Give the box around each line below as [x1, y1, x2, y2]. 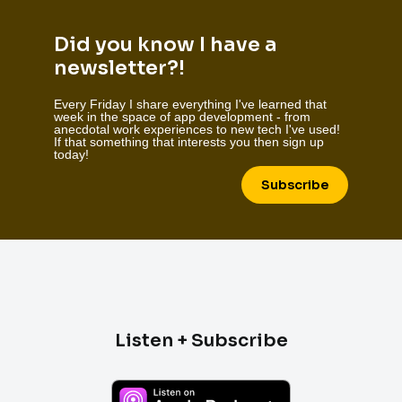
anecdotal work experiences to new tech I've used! [54, 121, 340, 136]
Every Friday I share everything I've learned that [54, 96, 327, 111]
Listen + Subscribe [114, 328, 288, 352]
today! [54, 146, 89, 162]
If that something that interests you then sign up [54, 134, 324, 149]
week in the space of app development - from [54, 109, 310, 124]
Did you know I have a [54, 31, 277, 57]
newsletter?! [54, 55, 185, 80]
